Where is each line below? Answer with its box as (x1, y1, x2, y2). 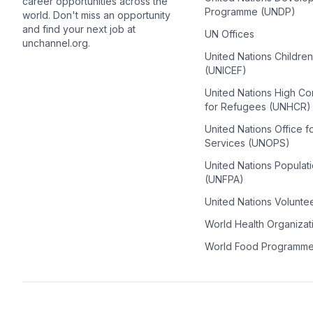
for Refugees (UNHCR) (204, 101, 311, 112)
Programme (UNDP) (204, 6, 296, 17)
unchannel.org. (22, 37, 90, 50)
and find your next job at (22, 23, 136, 36)
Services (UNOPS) (204, 137, 290, 149)
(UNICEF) (204, 64, 247, 76)
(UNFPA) (204, 173, 244, 185)
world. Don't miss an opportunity (22, 9, 170, 22)
